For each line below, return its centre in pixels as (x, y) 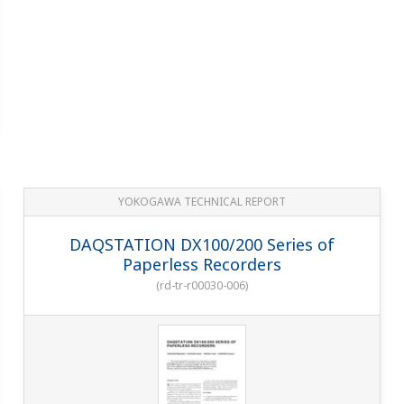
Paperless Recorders (202, 264)
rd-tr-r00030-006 (202, 285)
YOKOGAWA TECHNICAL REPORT (202, 201)
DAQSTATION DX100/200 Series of (202, 244)
